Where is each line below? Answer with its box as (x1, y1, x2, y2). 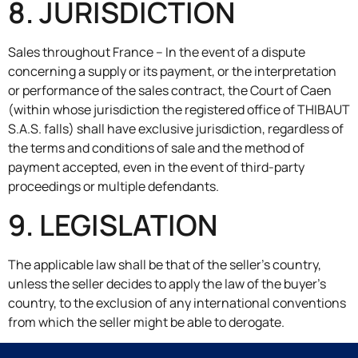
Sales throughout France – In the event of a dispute (8, 43, 305, 62)
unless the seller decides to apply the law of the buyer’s (8, 274, 326, 292)
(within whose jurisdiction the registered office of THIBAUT (8, 101, 350, 119)
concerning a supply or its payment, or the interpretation (8, 62, 336, 81)
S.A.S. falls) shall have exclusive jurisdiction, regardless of (8, 120, 344, 138)
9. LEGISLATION (8, 205, 217, 245)
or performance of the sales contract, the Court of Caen (8, 82, 332, 100)
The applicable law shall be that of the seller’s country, (8, 255, 321, 273)
